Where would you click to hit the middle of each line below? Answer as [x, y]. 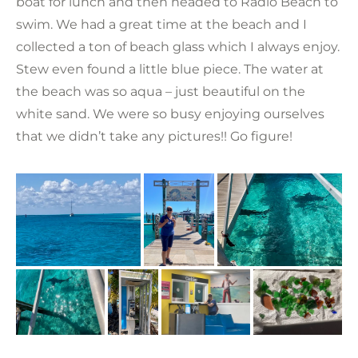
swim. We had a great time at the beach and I [161, 24]
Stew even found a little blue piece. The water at [170, 69]
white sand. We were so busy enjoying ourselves [170, 113]
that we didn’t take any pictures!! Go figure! [154, 136]
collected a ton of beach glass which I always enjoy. [178, 46]
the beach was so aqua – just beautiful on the [161, 91]
